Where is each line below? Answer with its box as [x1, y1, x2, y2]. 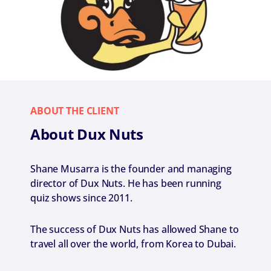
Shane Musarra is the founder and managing [30, 162, 232, 175]
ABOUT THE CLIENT [30, 103, 119, 117]
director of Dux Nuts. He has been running [30, 176, 221, 190]
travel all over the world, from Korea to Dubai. [30, 237, 236, 251]
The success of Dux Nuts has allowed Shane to [30, 223, 239, 237]
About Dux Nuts [30, 123, 143, 144]
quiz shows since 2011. [30, 191, 132, 204]
